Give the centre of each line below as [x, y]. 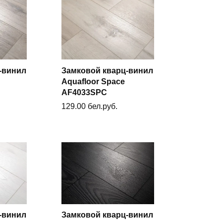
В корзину [114, 90]
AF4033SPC [84, 92]
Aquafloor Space [93, 81]
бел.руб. [103, 107]
